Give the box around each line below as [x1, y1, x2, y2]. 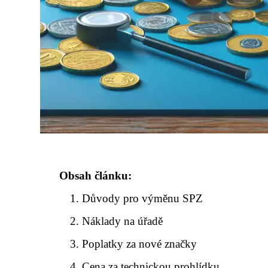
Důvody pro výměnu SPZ [82, 192, 203, 205]
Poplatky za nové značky [82, 237, 197, 250]
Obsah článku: [59, 169, 132, 182]
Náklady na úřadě [82, 215, 163, 227]
